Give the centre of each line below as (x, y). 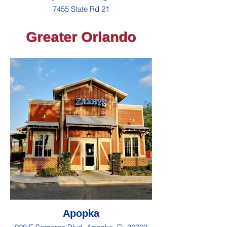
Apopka (81, 213)
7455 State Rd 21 (81, 9)
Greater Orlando (81, 37)
